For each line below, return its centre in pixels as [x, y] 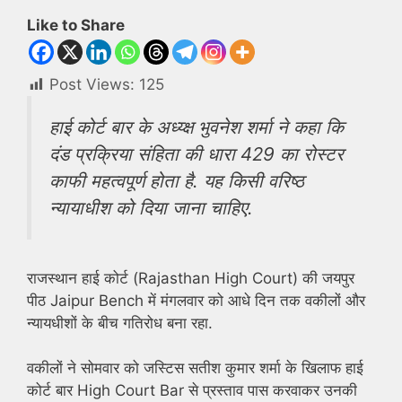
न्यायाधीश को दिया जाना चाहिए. [151, 208]
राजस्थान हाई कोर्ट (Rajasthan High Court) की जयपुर [191, 278]
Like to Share [76, 25]
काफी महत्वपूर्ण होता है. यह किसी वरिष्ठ [177, 181]
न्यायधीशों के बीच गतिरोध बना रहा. [120, 323]
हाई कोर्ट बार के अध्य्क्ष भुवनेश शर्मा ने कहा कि [197, 127]
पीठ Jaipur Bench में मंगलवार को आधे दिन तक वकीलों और [196, 300]
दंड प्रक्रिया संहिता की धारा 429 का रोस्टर [197, 154]
